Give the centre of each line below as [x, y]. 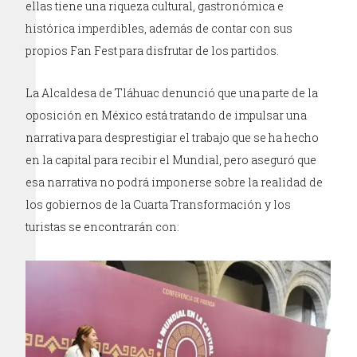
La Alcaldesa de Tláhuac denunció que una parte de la [172, 92]
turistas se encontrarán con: [103, 226]
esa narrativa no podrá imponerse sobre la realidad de [175, 182]
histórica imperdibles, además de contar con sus [159, 28]
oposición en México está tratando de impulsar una [167, 115]
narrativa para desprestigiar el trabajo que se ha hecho [173, 137]
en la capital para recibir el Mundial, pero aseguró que [171, 159]
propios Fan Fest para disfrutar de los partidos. [153, 50]
